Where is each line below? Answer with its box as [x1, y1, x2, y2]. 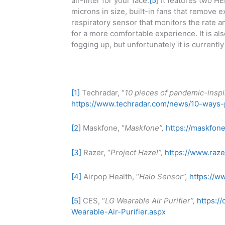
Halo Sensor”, [139, 171, 189, 181]
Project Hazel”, [110, 147, 165, 157]
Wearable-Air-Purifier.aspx [71, 207, 166, 217]
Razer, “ [81, 147, 110, 157]
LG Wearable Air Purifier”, [105, 196, 195, 206]
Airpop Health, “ [81, 171, 139, 181]
